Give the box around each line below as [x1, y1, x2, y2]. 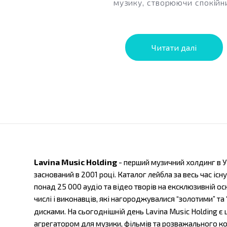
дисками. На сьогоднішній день [34, 207, 144, 216]
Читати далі [152, 43, 197, 53]
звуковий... [152, 9, 196, 19]
